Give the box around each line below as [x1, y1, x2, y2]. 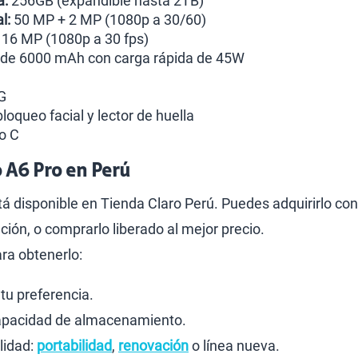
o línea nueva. [189, 337, 280, 354]
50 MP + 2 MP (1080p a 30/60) [10, 11, 206, 28]
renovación [118, 337, 189, 354]
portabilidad [37, 337, 112, 354]
